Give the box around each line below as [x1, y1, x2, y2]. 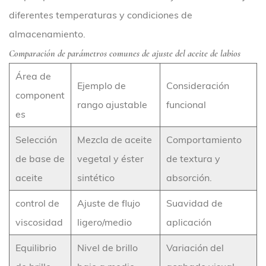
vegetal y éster [77, 153, 144, 164]
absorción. [166, 172, 212, 183]
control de [15, 197, 59, 209]
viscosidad [15, 216, 63, 228]
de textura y [166, 153, 220, 164]
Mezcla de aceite [77, 134, 152, 145]
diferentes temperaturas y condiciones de [9, 9, 192, 21]
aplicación [166, 216, 211, 228]
